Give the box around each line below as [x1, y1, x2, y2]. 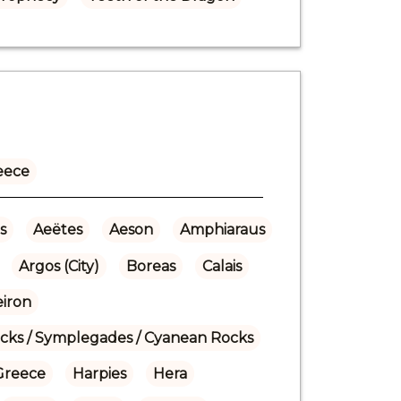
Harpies [72, 364, 126, 382]
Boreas [125, 257, 175, 275]
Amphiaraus [179, 220, 265, 238]
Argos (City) [18, 257, 99, 275]
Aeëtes [32, 220, 82, 238]
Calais [201, 257, 242, 275]
